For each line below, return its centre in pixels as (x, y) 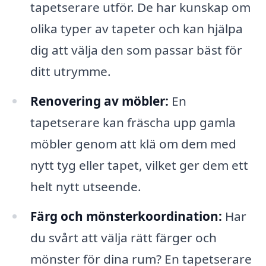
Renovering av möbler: (99, 101)
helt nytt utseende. (85, 187)
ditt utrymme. (70, 72)
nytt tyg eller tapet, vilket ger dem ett (139, 165)
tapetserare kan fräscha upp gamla (133, 123)
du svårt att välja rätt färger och (123, 238)
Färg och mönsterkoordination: (126, 216)
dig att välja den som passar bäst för (136, 50)
